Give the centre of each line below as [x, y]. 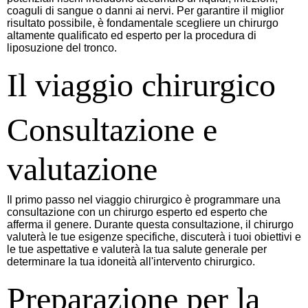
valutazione [82, 169]
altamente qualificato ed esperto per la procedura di [132, 36]
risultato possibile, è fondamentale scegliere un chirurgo [143, 23]
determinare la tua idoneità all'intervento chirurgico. [131, 262]
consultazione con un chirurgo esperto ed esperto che [137, 212]
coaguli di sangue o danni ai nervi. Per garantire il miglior [145, 11]
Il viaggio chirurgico [141, 85]
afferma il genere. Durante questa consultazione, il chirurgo [150, 225]
